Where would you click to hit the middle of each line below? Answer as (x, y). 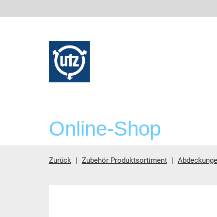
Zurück (60, 160)
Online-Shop (105, 129)
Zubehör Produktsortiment (124, 160)
